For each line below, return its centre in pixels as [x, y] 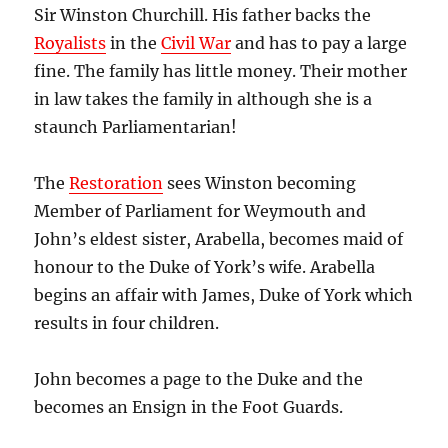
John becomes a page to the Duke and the [199, 378]
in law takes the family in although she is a [203, 98]
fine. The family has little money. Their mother [221, 70]
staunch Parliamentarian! [136, 126]
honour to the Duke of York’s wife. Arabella [205, 266]
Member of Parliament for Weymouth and [200, 210]
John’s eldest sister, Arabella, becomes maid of [219, 238]
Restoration [116, 182]
